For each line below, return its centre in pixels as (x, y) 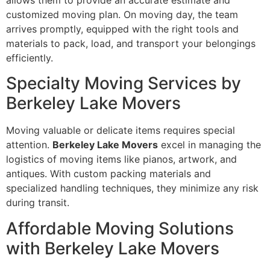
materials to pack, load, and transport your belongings (131, 43)
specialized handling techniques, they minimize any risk (132, 188)
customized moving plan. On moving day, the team (122, 14)
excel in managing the (209, 145)
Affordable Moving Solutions (120, 228)
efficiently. (30, 58)
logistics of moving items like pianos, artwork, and (121, 159)
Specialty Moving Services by (124, 83)
